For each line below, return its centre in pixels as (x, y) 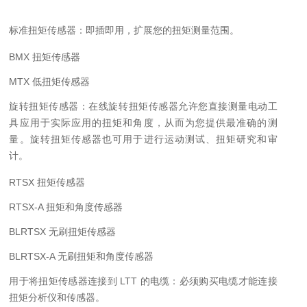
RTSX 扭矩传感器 (47, 182)
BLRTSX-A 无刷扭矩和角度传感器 (82, 256)
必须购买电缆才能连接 (228, 281)
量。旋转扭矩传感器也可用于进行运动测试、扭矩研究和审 (143, 139)
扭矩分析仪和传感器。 (57, 297)
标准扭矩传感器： (48, 30)
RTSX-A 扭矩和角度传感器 (66, 207)
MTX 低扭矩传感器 (50, 82)
